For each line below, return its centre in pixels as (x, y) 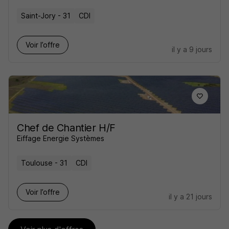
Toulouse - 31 (44, 163)
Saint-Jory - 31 (46, 16)
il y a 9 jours (192, 49)
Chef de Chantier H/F (66, 128)
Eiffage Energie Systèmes (61, 138)
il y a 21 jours (190, 197)
